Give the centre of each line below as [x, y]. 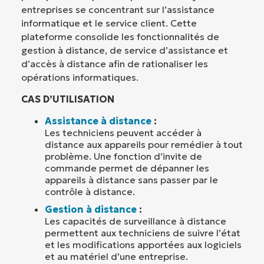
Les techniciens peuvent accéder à [123, 133]
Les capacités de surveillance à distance [136, 221]
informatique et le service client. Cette [109, 23]
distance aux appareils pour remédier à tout [144, 145]
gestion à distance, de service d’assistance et [125, 50]
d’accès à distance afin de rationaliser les [115, 63]
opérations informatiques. [80, 77]
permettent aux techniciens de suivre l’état [143, 233]
